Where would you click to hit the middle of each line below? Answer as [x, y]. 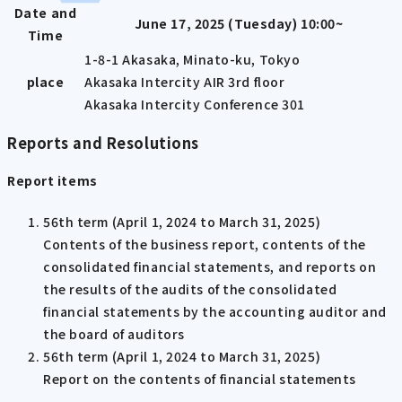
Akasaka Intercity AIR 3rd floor [185, 81]
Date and [45, 12]
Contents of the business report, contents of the [205, 244]
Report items [52, 181]
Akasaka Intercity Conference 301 [195, 104]
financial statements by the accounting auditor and [215, 311]
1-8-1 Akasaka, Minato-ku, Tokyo [192, 59]
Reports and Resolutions [103, 142]
